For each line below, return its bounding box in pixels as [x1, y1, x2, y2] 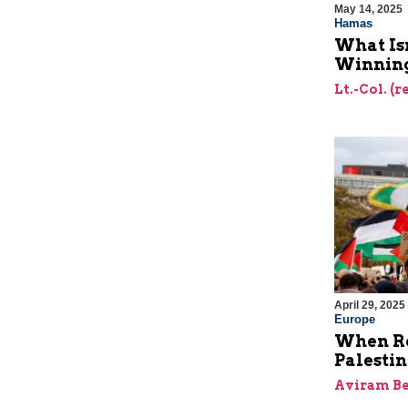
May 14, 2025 [333, 3, 403, 16]
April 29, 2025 [333, 299, 405, 312]
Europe [333, 312, 375, 327]
